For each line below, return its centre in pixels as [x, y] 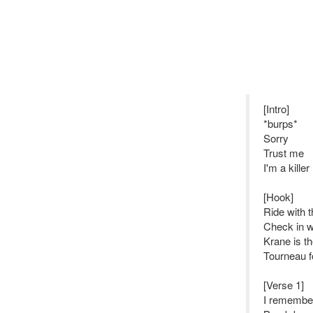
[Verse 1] [284, 285]
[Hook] [278, 197]
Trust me [284, 153]
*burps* [281, 123]
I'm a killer [286, 167]
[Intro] [276, 109]
